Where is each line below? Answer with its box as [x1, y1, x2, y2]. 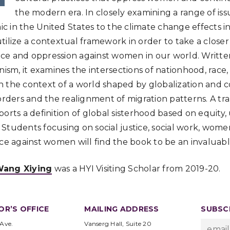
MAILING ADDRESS [84, 204, 159, 214]
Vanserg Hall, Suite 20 [84, 220, 151, 227]
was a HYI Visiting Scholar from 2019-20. [52, 164, 221, 174]
